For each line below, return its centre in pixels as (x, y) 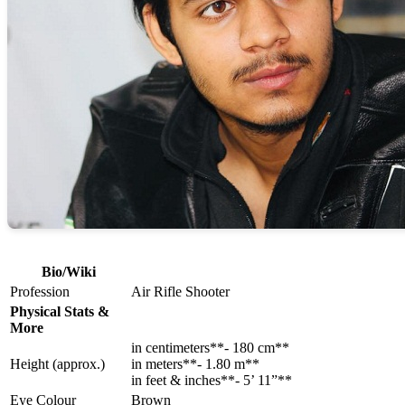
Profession (40, 292)
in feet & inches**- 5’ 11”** (212, 381)
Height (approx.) (57, 364)
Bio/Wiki (69, 272)
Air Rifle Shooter (180, 292)
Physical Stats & (60, 312)
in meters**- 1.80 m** (195, 364)
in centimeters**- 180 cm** (210, 348)
